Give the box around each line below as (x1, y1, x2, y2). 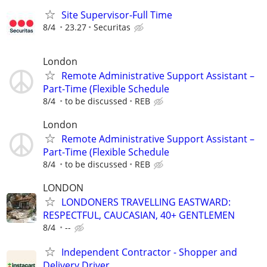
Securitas (94, 21, 131, 33)
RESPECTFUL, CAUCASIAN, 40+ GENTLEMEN (43, 208, 235, 222)
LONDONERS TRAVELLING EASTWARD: (61, 195, 231, 209)
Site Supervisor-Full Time (61, 8, 172, 22)
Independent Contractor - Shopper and (61, 246, 237, 259)
